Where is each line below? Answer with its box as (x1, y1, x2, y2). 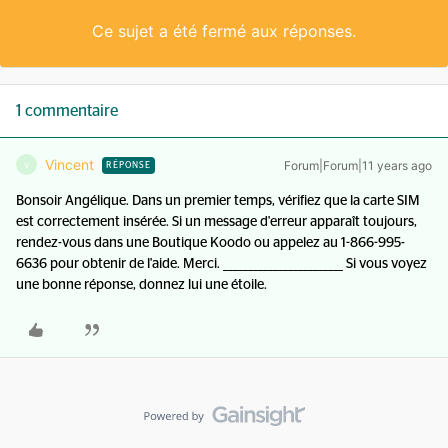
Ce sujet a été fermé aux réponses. (92, 21, 356, 41)
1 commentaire (16, 103, 118, 119)
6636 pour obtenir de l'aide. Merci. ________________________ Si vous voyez (16, 257, 427, 271)
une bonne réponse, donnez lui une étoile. (16, 278, 267, 292)
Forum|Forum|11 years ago (284, 158, 432, 173)
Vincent (45, 156, 94, 173)
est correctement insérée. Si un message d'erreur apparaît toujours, (16, 215, 417, 229)
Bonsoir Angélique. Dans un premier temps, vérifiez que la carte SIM (16, 194, 420, 208)
